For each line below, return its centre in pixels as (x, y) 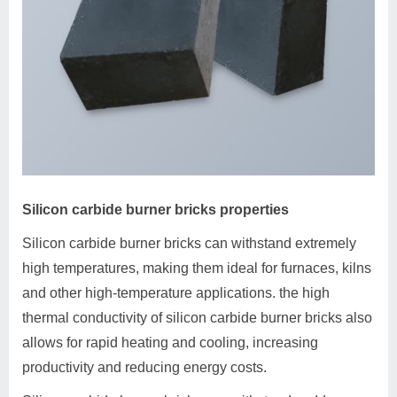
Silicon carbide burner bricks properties (156, 210)
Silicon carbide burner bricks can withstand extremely (189, 244)
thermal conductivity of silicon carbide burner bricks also (197, 318)
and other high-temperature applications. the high (176, 293)
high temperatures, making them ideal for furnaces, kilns (197, 269)
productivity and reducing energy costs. (144, 368)
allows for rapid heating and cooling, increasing (170, 343)
